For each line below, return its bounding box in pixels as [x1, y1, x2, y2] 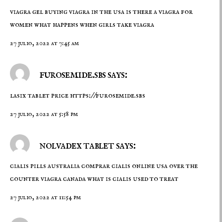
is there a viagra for [126, 7, 193, 17]
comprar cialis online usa [81, 161, 169, 171]
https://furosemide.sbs [70, 90, 145, 101]
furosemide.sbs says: [37, 67, 127, 83]
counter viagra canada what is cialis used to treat [10, 174, 178, 184]
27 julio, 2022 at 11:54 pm [10, 193, 81, 202]
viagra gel [10, 7, 45, 17]
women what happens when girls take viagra [10, 20, 154, 30]
